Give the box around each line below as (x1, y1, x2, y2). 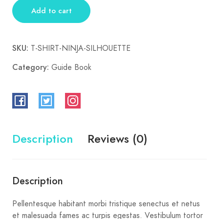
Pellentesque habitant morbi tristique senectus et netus (12, 198, 200, 209)
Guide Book (51, 62, 91, 73)
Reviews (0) (88, 130, 148, 147)
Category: (12, 61, 51, 73)
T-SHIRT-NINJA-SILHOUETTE (31, 43, 131, 54)
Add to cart (31, 5, 72, 16)
